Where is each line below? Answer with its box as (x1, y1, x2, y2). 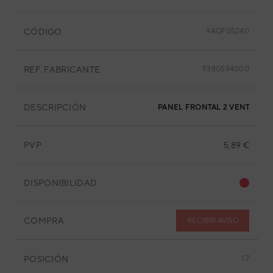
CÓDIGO (24, 26, 62, 37)
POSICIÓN (24, 253, 69, 264)
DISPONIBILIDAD (24, 177, 97, 188)
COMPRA (24, 215, 64, 225)
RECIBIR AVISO (186, 216, 239, 225)
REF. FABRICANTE (24, 64, 101, 74)
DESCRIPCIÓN (24, 102, 87, 112)
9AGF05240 (206, 27, 249, 35)
